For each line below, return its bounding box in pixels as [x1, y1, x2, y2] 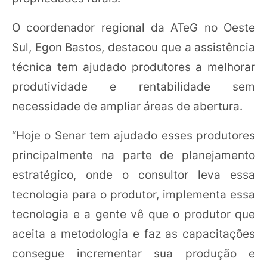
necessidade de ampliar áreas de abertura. [12, 98, 243, 113]
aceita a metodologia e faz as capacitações [12, 226, 255, 241]
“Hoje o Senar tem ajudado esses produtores [12, 128, 255, 142]
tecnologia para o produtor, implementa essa [12, 187, 255, 201]
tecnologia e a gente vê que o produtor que [12, 206, 255, 221]
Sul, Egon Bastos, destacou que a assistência [12, 39, 255, 54]
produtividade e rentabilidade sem [12, 79, 255, 94]
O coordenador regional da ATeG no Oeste [12, 20, 255, 35]
